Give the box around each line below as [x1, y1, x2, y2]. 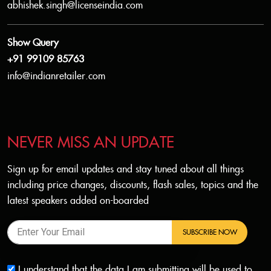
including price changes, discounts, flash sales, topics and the [7, 179, 258, 191]
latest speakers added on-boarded [7, 195, 149, 207]
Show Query [7, 38, 59, 49]
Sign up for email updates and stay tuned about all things [7, 163, 244, 175]
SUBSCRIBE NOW [182, 227, 237, 237]
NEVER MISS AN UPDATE [7, 134, 174, 152]
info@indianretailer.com [7, 71, 105, 82]
